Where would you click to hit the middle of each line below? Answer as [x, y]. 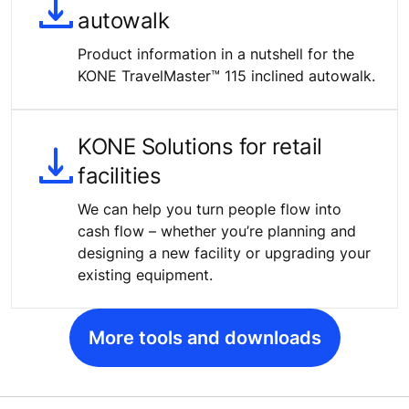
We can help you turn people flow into [210, 210]
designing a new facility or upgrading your [224, 253]
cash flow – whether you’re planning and [217, 231]
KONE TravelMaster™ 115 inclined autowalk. [226, 76]
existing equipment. [145, 275]
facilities [120, 176]
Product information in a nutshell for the [216, 54]
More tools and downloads [204, 338]
